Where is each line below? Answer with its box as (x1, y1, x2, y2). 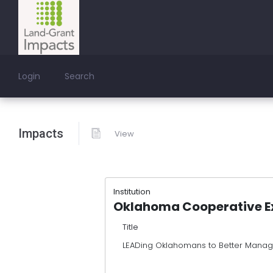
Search (65, 70, 94, 82)
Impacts (18, 126, 63, 141)
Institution (113, 185, 151, 197)
